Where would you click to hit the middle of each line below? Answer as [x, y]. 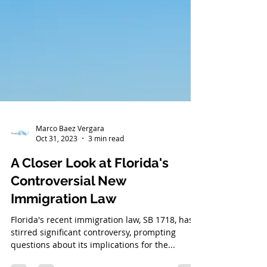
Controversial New [68, 228]
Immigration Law [63, 246]
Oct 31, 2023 [57, 186]
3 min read [106, 186]
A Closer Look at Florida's [90, 210]
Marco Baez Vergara [70, 176]
